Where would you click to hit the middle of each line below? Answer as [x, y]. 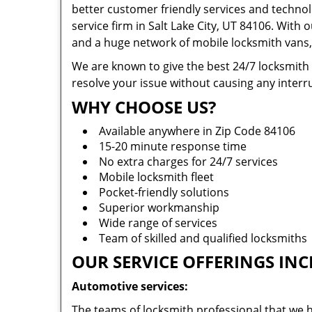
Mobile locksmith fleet [158, 177]
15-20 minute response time [174, 146]
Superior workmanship [159, 208]
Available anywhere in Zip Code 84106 [197, 131]
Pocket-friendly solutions [164, 192]
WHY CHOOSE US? [144, 107]
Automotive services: [130, 286]
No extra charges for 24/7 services [188, 162]
